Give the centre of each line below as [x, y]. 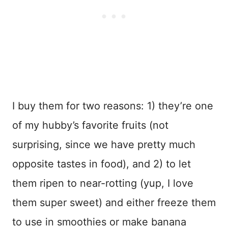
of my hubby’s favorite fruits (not [90, 125]
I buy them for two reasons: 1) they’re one [113, 106]
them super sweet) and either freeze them [114, 203]
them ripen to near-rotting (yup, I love [103, 183]
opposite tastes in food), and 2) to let [102, 164]
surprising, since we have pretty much [104, 145]
